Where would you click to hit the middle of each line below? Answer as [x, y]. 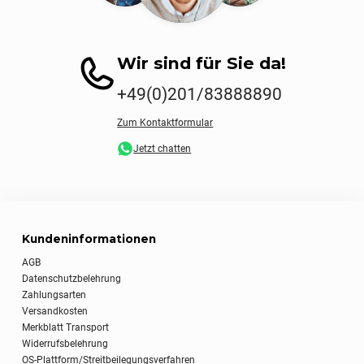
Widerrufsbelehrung [65, 343]
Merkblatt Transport [66, 327]
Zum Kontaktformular [165, 123]
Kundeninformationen [89, 238]
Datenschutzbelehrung [72, 278]
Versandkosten [55, 311]
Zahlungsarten [54, 295]
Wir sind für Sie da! [202, 63]
